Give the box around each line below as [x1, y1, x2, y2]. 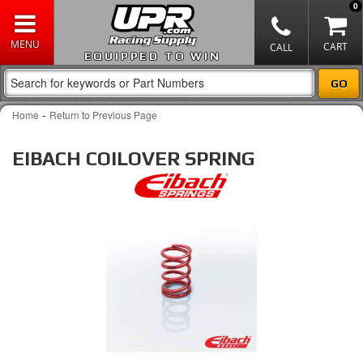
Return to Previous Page [49, 108, 157, 122]
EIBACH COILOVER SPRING [12, 147, 254, 169]
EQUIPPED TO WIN [83, 49, 221, 62]
